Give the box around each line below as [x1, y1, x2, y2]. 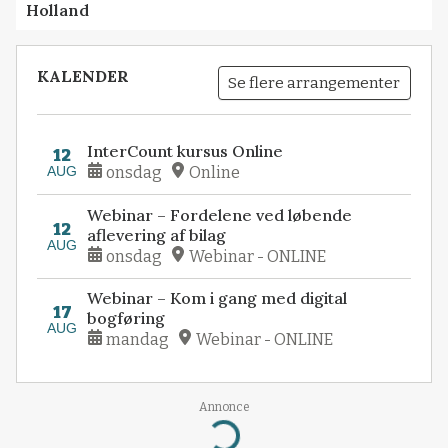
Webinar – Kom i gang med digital [87, 288, 348, 309]
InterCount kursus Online [87, 140, 284, 161]
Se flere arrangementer [228, 73, 401, 92]
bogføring [87, 308, 166, 329]
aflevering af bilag [87, 224, 227, 245]
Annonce [198, 399, 250, 414]
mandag [106, 330, 170, 350]
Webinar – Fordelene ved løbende [87, 204, 353, 225]
